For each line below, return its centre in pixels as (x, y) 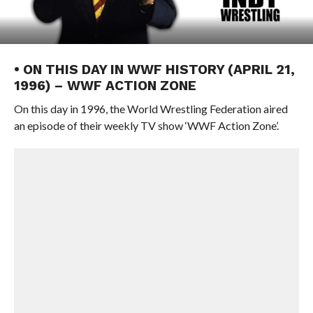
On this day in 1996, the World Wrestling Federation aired (151, 109)
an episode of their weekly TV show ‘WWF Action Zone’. (146, 125)
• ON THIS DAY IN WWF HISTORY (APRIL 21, (154, 70)
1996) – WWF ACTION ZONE (105, 86)
